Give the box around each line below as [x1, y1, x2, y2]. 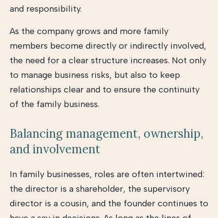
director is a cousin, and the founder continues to [10, 198, 208, 209]
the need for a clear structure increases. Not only [10, 55, 206, 66]
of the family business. [10, 99, 99, 109]
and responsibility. [10, 3, 82, 14]
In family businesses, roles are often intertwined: [10, 169, 204, 180]
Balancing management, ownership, [10, 126, 203, 141]
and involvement [10, 142, 100, 157]
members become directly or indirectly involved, [10, 40, 206, 51]
